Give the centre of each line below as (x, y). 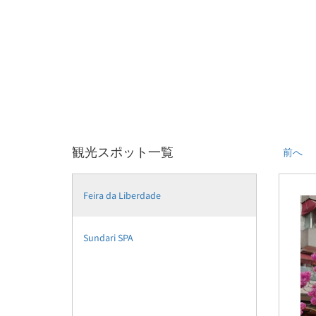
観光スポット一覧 (123, 152)
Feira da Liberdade (122, 195)
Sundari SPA (108, 238)
